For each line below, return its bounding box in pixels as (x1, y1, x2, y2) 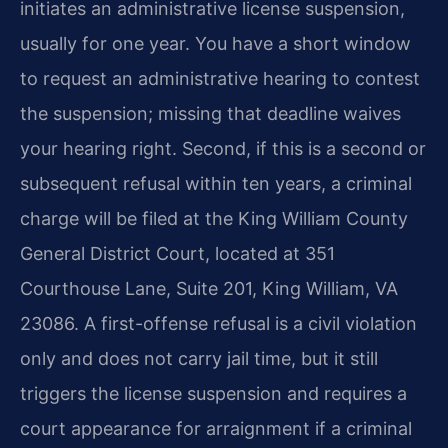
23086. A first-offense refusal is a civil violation (20, 312, 417, 334)
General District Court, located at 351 (20, 242, 335, 264)
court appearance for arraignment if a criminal (20, 417, 412, 439)
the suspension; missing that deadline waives (20, 102, 401, 124)
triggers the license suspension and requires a (20, 382, 407, 404)
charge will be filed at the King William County (20, 207, 408, 229)
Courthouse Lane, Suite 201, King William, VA (20, 277, 398, 299)
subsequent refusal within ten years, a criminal (20, 172, 412, 194)
